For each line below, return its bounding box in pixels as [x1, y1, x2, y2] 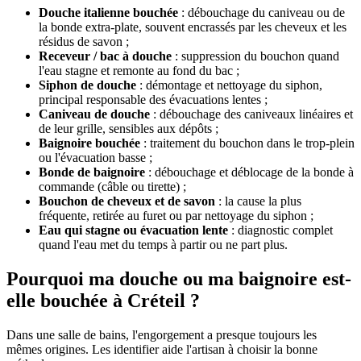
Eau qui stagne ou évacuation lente [39, 223, 228, 238]
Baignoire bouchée [39, 136, 140, 151]
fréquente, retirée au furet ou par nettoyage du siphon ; [39, 209, 313, 223]
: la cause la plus [215, 194, 301, 209]
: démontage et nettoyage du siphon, [136, 78, 322, 93]
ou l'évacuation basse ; [39, 151, 152, 165]
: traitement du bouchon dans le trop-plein [140, 136, 355, 151]
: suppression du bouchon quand [172, 49, 339, 64]
